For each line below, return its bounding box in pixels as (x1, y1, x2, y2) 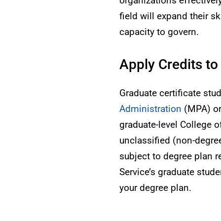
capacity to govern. (119, 26, 199, 37)
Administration (119, 103, 182, 114)
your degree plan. (119, 182, 191, 193)
